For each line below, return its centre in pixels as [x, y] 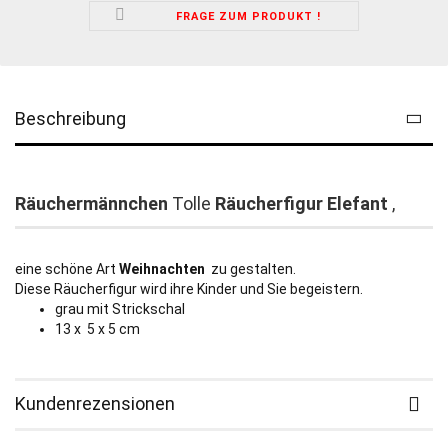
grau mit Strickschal [120, 309]
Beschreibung [70, 119]
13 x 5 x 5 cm [97, 329]
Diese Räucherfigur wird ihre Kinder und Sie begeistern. [189, 289]
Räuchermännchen [93, 204]
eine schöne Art [65, 269]
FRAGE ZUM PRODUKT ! [249, 17]
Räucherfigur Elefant [299, 204]
